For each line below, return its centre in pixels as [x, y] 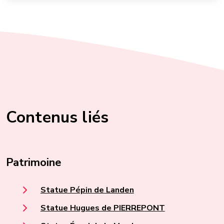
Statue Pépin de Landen [87, 190]
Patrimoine [34, 162]
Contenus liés [57, 117]
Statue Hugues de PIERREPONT [102, 208]
